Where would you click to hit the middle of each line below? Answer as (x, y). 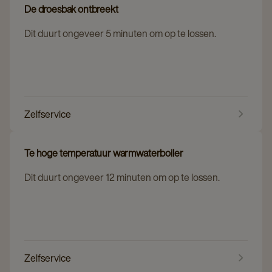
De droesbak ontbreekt (71, 9)
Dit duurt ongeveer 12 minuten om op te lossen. (122, 177)
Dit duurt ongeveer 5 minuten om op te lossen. (120, 33)
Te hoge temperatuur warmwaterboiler (104, 153)
